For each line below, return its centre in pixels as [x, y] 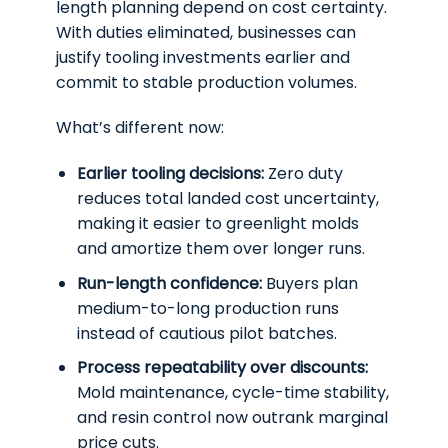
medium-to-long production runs [208, 308]
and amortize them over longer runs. [221, 249]
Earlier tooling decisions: [170, 174]
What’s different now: [140, 128]
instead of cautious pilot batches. [207, 333]
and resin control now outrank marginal [232, 418]
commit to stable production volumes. [207, 82]
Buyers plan [310, 283]
